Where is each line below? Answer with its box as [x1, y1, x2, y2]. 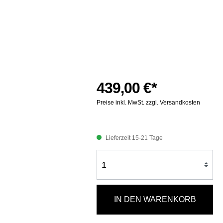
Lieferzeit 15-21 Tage [104, 134, 163, 142]
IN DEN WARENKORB [113, 195, 196, 204]
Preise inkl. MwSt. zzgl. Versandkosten [97, 99, 201, 107]
